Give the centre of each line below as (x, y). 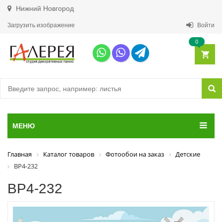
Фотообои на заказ (135, 154)
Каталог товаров (69, 154)
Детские (188, 154)
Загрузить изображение (41, 25)
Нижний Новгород (44, 8)
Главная (20, 154)
